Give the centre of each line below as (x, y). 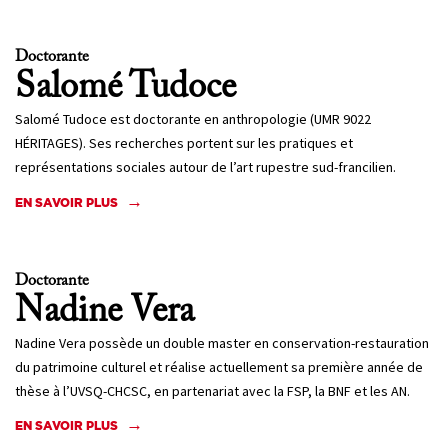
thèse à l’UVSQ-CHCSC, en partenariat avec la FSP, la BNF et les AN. (212, 390)
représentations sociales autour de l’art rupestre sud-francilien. (205, 167)
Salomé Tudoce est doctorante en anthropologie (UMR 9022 (193, 119)
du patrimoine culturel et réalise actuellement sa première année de (219, 366)
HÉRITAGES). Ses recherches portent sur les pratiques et (184, 143)
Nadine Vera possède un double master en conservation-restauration (222, 342)
